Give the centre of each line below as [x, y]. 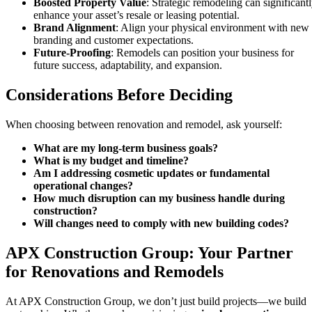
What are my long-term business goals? [126, 148]
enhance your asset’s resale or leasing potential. [136, 15]
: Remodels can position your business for [202, 53]
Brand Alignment [75, 28]
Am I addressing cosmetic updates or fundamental [151, 173]
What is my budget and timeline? [111, 161]
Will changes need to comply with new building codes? [161, 224]
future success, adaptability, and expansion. [128, 65]
